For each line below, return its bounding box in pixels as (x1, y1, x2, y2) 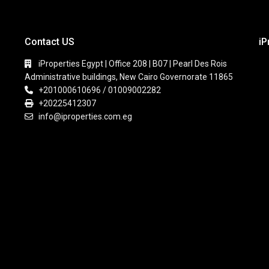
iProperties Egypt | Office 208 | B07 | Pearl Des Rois (38, 59, 227, 68)
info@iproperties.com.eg (38, 112, 132, 121)
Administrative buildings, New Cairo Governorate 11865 (25, 72, 233, 82)
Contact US (25, 36, 74, 47)
